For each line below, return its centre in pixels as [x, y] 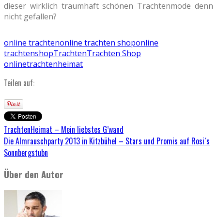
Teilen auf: [19, 83]
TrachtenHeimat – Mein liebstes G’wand [64, 130]
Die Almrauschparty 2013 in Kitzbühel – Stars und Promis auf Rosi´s [107, 141]
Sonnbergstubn [26, 153]
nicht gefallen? [30, 17]
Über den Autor [34, 174]
